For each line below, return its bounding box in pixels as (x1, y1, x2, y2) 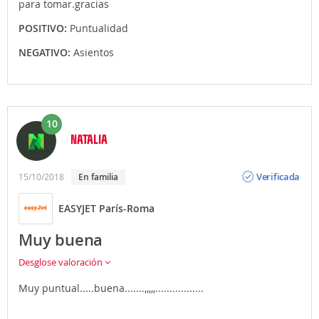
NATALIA (70, 130, 108, 147)
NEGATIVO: (19, 45, 73, 59)
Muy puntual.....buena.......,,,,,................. (19, 281, 204, 295)
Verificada (256, 170, 300, 184)
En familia (83, 170, 118, 183)
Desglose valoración (19, 255, 105, 268)
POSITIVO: (19, 21, 70, 35)
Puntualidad (70, 21, 128, 35)
